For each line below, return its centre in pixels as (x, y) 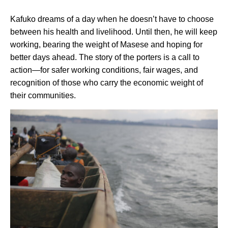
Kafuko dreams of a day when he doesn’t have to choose (112, 19)
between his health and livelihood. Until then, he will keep (114, 32)
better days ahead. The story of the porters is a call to (105, 57)
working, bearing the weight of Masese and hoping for (106, 44)
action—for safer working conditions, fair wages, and (104, 70)
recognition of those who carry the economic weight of (107, 82)
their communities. (43, 95)
